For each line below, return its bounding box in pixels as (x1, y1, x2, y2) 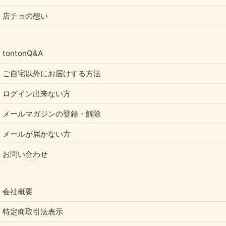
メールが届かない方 (3, 129, 71, 139)
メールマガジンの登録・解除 (3, 108, 101, 119)
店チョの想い (3, 11, 48, 21)
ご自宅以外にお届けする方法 (3, 68, 101, 78)
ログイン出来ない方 (3, 88, 71, 98)
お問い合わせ (3, 149, 48, 159)
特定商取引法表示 (3, 206, 63, 216)
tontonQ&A (3, 48, 43, 58)
